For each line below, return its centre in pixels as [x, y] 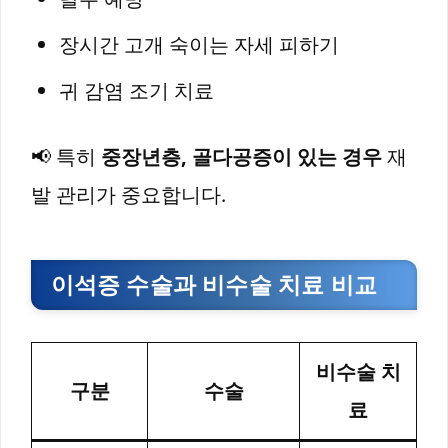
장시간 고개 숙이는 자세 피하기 [199, 45]
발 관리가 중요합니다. [128, 195]
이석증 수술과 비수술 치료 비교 [213, 284]
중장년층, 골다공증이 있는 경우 [241, 157]
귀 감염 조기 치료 [136, 91]
